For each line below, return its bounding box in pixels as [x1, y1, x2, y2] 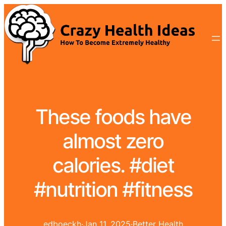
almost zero [63, 129, 163, 154]
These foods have [35, 104, 191, 130]
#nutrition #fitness [34, 177, 192, 202]
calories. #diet [52, 153, 174, 178]
